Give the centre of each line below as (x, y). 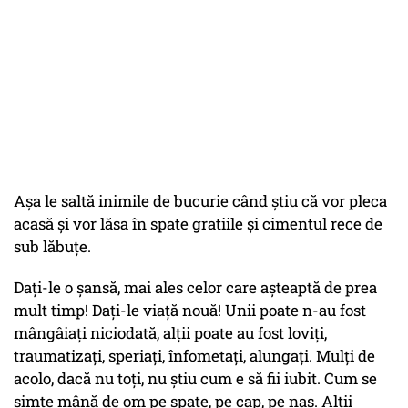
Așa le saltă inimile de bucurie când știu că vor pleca (200, 201)
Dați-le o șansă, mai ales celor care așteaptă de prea (195, 288)
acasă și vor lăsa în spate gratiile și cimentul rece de (198, 224)
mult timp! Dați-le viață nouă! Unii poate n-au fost (190, 311)
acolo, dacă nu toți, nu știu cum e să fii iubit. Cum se (195, 379)
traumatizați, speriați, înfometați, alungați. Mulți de (194, 356)
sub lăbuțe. (52, 247)
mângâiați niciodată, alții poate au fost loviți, (170, 333)
